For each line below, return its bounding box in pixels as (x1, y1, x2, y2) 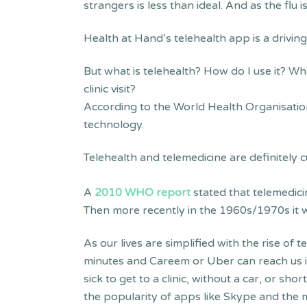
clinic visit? (84, 82, 136, 96)
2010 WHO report (95, 186, 191, 200)
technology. (84, 117, 144, 132)
